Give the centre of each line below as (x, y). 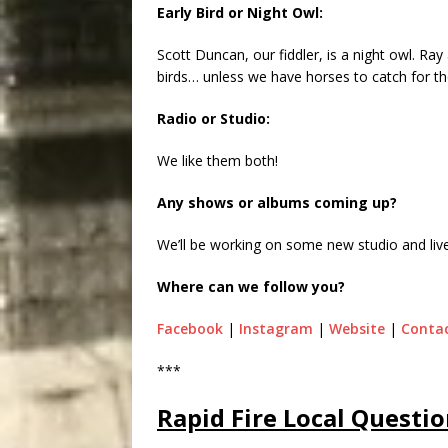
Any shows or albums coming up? (277, 203)
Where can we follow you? (251, 287)
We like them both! (217, 161)
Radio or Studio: (213, 119)
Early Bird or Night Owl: (240, 13)
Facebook (190, 329)
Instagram (276, 329)
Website (357, 329)
